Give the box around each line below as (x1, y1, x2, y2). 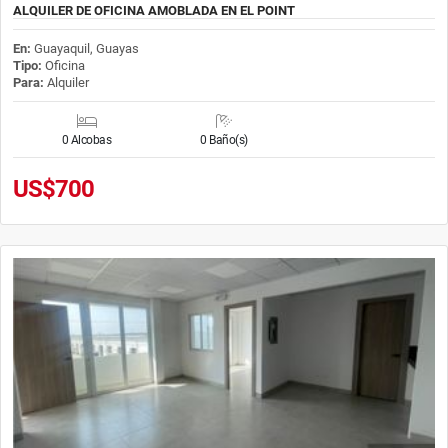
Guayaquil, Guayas (34, 40, 139, 56)
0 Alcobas (61, 132, 112, 147)
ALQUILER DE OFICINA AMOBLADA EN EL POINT (13, 2, 295, 18)
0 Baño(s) (200, 132, 248, 147)
